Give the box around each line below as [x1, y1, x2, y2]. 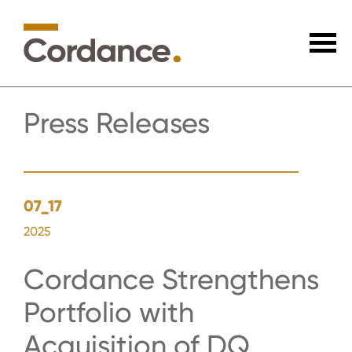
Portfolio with [24, 296, 194, 329]
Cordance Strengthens [24, 263, 319, 296]
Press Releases [24, 107, 210, 140]
